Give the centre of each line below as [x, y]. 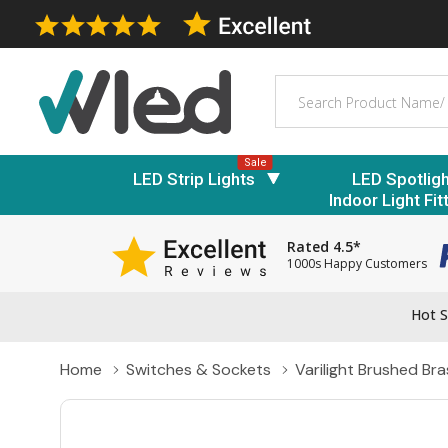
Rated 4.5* [324, 247]
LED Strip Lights [194, 178]
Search [300, 86]
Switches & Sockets [198, 370]
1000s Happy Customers [357, 264]
